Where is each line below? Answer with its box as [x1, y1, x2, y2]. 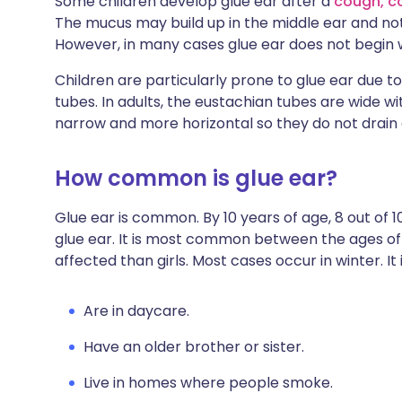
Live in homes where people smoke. [83, 372, 333, 393]
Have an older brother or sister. [83, 336, 304, 357]
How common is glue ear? [55, 163, 337, 193]
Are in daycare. [83, 301, 189, 321]
